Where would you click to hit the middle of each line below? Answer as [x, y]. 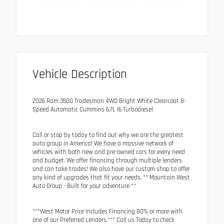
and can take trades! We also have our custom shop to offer [111, 169]
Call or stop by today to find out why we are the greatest [108, 135]
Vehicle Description [80, 74]
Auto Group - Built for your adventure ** [84, 186]
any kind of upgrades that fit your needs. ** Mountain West [111, 177]
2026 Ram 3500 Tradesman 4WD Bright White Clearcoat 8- [109, 101]
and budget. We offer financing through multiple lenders [107, 160]
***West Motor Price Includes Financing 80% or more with [107, 211]
